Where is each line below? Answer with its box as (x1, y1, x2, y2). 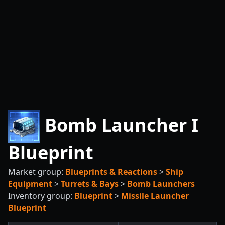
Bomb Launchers (127, 178, 195, 189)
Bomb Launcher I (40, 112, 198, 137)
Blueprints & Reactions (65, 166, 157, 177)
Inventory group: (8, 190, 74, 201)
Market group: (8, 166, 65, 177)
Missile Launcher (121, 190, 189, 201)
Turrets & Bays (61, 178, 119, 189)
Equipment (8, 178, 52, 189)
